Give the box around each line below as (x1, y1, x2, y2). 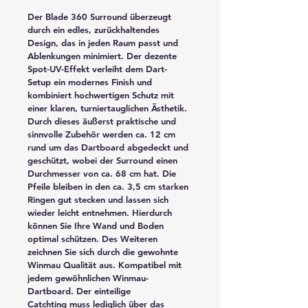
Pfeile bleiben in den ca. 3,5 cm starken (27, 180, 191, 192)
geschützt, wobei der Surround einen (27, 154, 180, 166)
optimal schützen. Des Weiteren (27, 232, 160, 244)
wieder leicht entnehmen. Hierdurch (27, 206, 175, 218)
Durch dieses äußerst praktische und (27, 115, 179, 126)
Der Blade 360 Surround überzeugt (27, 10, 174, 22)
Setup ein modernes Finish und (27, 76, 155, 87)
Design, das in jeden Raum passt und (27, 36, 181, 48)
